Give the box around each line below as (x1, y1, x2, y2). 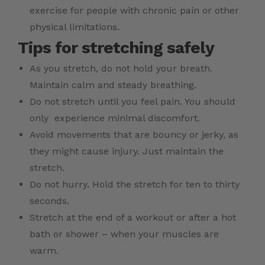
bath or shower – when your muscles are (30, 228, 219, 240)
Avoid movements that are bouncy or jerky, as (30, 129, 238, 141)
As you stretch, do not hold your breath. (30, 63, 212, 75)
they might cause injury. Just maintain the (30, 146, 224, 157)
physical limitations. (30, 21, 119, 33)
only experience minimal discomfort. (30, 112, 200, 124)
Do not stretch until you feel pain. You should (30, 96, 235, 108)
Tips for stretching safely (18, 38, 214, 58)
